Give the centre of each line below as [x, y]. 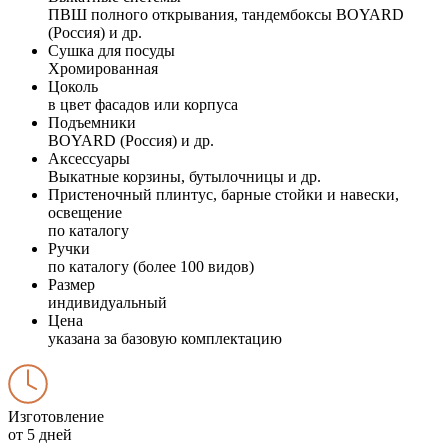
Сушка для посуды [111, 50]
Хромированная [103, 68]
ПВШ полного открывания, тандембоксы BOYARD [226, 14]
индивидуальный [107, 302]
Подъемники [92, 122]
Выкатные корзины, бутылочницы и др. [184, 176]
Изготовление [56, 416]
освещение [85, 212]
